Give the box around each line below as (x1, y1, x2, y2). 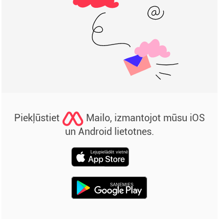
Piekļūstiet (14, 112, 62, 124)
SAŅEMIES (109, 182, 133, 187)
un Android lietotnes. (65, 126, 154, 137)
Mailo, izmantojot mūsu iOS (84, 112, 205, 124)
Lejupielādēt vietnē (90, 150, 129, 154)
